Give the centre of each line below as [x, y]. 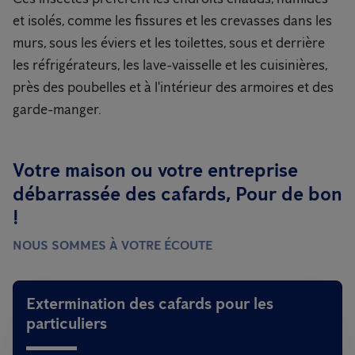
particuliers [67, 323]
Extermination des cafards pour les [150, 303]
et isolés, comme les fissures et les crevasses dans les [172, 21]
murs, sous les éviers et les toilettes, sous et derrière [169, 43]
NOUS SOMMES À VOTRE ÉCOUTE [113, 245]
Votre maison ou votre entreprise [155, 170]
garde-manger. [57, 109]
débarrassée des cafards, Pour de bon [177, 194]
